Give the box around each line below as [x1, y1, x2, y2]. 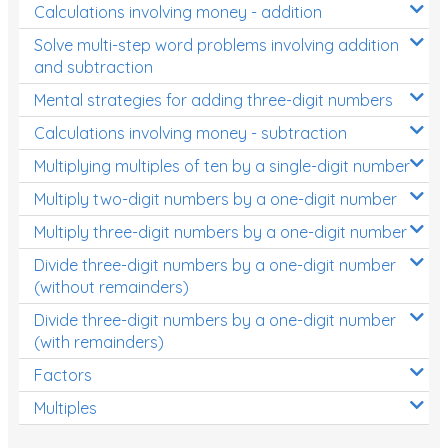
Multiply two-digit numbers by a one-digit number [34, 188, 397, 209]
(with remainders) [34, 331, 164, 352]
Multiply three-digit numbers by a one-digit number [34, 221, 407, 242]
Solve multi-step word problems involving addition [34, 34, 399, 55]
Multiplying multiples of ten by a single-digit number [34, 155, 410, 176]
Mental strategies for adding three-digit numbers [34, 89, 393, 110]
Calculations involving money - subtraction [34, 122, 347, 143]
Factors [34, 364, 92, 385]
